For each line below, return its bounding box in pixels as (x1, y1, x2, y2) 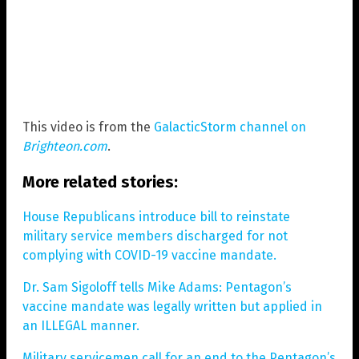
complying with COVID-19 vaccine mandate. (22, 248, 276, 264)
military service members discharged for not (22, 228, 288, 244)
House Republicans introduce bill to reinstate (22, 209, 290, 225)
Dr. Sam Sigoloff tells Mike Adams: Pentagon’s (22, 280, 292, 296)
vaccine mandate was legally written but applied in (22, 299, 322, 315)
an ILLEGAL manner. (22, 318, 139, 334)
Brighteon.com (22, 139, 107, 155)
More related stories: (22, 172, 178, 192)
